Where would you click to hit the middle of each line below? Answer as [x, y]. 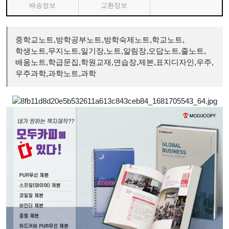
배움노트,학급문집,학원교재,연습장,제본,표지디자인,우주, [114, 62]
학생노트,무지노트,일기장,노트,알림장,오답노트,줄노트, [111, 51]
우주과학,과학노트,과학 [56, 73]
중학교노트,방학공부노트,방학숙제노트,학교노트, [100, 40]
